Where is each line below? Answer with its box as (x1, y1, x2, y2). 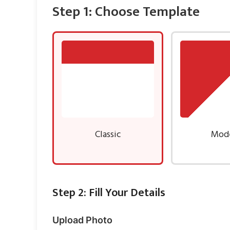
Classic (94, 127, 121, 142)
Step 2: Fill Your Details (52, 183, 165, 202)
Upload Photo (52, 214, 112, 225)
